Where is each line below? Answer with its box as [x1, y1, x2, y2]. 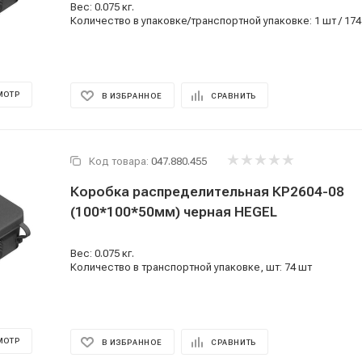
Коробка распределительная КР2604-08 [70, 183, 344, 200]
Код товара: [89, 155, 149, 167]
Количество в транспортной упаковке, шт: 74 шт [70, 261, 312, 273]
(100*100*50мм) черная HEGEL [70, 204, 277, 220]
